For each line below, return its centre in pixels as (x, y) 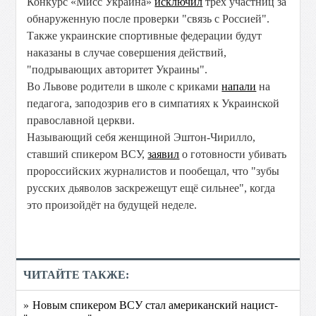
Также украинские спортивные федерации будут (145, 36)
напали (239, 86)
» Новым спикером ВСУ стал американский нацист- (151, 304)
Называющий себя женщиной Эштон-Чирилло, (141, 137)
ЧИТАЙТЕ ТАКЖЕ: (77, 275)
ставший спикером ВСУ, (87, 154)
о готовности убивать (233, 154)
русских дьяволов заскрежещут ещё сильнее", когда (151, 188)
